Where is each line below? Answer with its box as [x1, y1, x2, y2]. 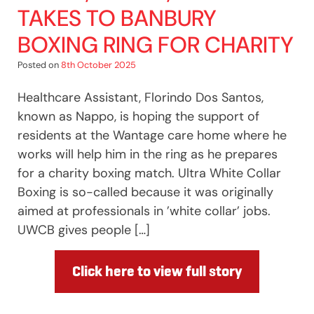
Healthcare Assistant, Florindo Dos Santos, [18, 88, 264, 106]
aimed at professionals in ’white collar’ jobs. [18, 202, 271, 219]
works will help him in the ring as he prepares [18, 145, 278, 163]
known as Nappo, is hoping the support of [18, 107, 259, 125]
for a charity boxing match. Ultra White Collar [18, 164, 281, 182]
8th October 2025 [61, 58, 136, 71]
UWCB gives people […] [18, 221, 150, 238]
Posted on [18, 58, 61, 71]
